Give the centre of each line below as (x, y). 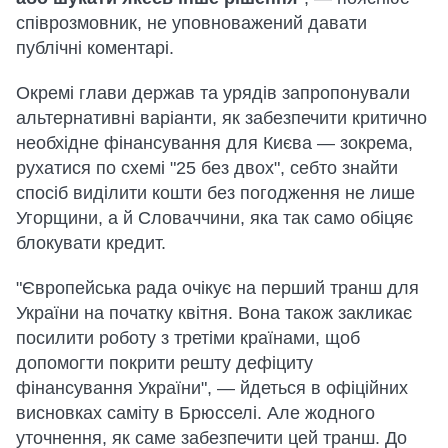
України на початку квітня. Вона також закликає (214, 312)
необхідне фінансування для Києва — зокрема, (214, 142)
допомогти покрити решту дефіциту (164, 362)
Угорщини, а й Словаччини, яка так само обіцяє (214, 217)
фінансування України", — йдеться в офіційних (212, 387)
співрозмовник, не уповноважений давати (191, 22)
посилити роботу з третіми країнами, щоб (188, 337)
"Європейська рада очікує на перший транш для (217, 287)
